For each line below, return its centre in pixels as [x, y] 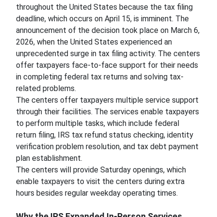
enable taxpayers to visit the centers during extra [100, 181]
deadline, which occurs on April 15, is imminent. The [102, 19]
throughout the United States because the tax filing [104, 7]
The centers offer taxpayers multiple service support [107, 100]
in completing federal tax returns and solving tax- [100, 77]
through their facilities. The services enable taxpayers [107, 112]
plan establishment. [49, 158]
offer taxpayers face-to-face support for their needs [107, 65]
